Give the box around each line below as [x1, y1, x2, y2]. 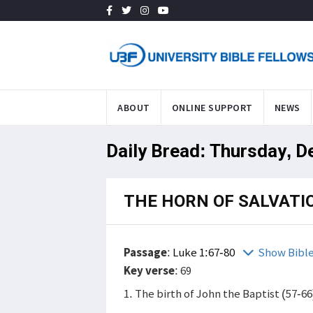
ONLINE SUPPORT [171, 101, 253, 114]
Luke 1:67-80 [173, 244, 237, 260]
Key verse [124, 262, 175, 278]
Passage [124, 244, 167, 260]
